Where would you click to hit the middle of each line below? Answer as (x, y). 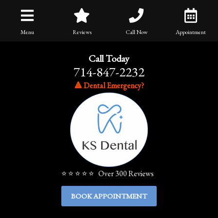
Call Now (136, 32)
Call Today (109, 58)
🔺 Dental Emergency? (109, 85)
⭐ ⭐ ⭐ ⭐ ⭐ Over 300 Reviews (108, 173)
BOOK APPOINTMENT (109, 196)
